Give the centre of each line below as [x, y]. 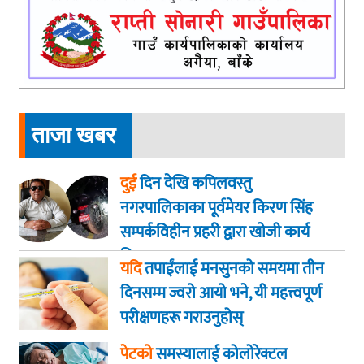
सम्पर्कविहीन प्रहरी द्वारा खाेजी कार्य [215, 233]
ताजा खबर [74, 135]
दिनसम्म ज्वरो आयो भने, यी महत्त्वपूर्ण [221, 294]
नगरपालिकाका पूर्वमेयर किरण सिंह [217, 208]
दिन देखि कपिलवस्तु [194, 184]
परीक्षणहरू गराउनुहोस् [182, 318]
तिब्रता [138, 257]
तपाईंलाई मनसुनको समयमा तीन [233, 269]
